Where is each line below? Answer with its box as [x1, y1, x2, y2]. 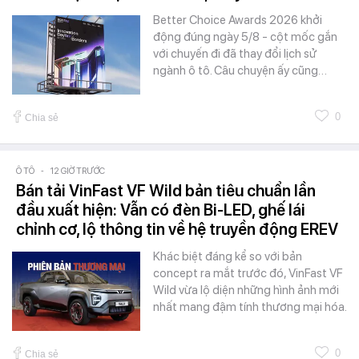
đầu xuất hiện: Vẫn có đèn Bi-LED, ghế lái [16, 200, 305, 220]
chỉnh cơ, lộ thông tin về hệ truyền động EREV [16, 219, 338, 239]
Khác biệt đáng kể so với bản [153, 248, 302, 264]
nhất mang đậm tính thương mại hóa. [153, 299, 347, 314]
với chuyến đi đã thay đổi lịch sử [153, 46, 317, 61]
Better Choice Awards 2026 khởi [153, 12, 322, 27]
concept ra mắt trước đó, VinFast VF [153, 265, 343, 280]
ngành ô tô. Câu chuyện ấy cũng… [153, 63, 327, 78]
